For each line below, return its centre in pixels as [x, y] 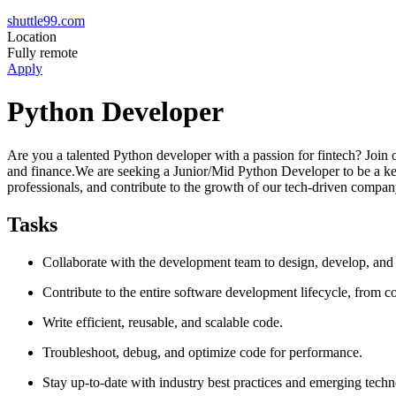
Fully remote [42, 53]
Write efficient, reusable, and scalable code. [163, 322]
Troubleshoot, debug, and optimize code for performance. [202, 352]
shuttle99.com [46, 21]
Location [32, 37]
